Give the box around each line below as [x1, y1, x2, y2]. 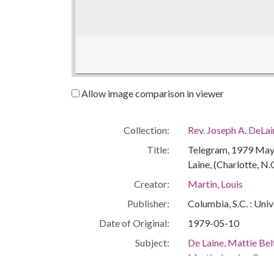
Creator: [134, 177, 169, 190]
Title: [147, 143, 169, 155]
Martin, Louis [188, 177, 243, 190]
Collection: [124, 124, 169, 136]
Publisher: [127, 197, 169, 209]
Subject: [135, 236, 169, 248]
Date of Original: [99, 217, 169, 229]
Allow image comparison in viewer [80, 87, 224, 99]
